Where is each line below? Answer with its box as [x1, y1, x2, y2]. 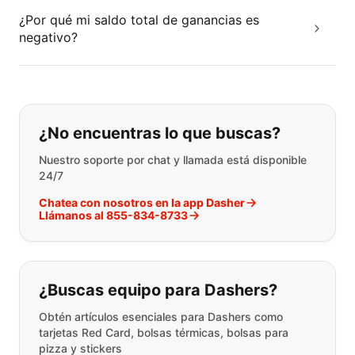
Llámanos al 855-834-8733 [39, 208, 188, 222]
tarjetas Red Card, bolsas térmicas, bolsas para [39, 325, 288, 339]
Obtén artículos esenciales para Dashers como [39, 309, 283, 323]
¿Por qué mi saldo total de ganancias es [19, 11, 259, 28]
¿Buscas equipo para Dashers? [39, 280, 277, 300]
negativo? [19, 29, 78, 45]
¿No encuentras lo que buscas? [39, 123, 281, 143]
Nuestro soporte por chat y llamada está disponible [39, 152, 307, 166]
